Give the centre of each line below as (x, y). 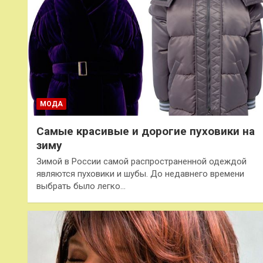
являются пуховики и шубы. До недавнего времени (140, 173)
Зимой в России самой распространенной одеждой (141, 161)
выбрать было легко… (81, 186)
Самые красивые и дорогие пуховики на (146, 131)
